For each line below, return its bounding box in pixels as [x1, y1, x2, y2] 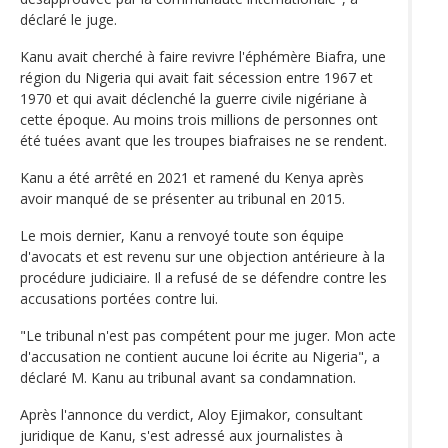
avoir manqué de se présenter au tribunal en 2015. [20, 188, 345, 208]
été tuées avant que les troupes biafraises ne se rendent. [20, 130, 387, 150]
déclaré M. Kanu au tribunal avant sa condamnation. [20, 367, 356, 387]
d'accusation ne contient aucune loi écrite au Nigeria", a [20, 346, 380, 366]
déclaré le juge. [20, 9, 117, 29]
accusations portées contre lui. [20, 288, 218, 308]
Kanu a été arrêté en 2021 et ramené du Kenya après [20, 167, 364, 187]
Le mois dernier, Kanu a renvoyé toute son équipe [20, 225, 344, 245]
